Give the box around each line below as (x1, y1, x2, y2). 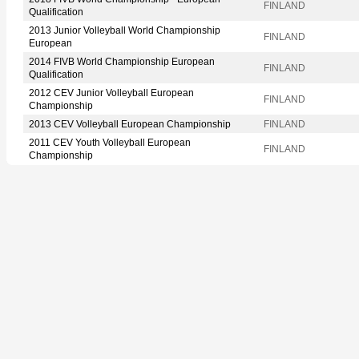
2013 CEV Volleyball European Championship (29, 118, 231, 130)
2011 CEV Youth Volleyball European (29, 136, 191, 148)
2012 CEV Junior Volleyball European (29, 87, 194, 99)
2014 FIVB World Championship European (29, 55, 215, 67)
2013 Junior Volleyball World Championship (29, 24, 220, 36)
